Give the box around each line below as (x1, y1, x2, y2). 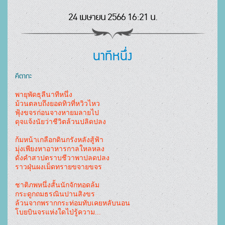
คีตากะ (15, 68, 32, 83)
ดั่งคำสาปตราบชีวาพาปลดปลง (15, 154, 109, 162)
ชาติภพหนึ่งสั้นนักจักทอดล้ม (15, 181, 99, 189)
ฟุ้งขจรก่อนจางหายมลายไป (15, 108, 99, 117)
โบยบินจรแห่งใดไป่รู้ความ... (15, 208, 101, 216)
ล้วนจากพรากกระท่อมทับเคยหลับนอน (15, 199, 130, 207)
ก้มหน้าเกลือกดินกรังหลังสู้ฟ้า (15, 136, 103, 144)
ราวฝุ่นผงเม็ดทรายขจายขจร (15, 163, 102, 171)
